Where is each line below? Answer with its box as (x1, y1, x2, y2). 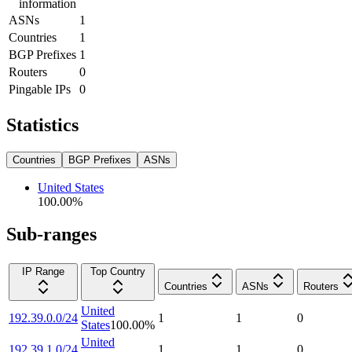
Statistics (6, 114, 79, 135)
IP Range (22, 266, 64, 278)
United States (38, 180, 104, 194)
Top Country (90, 266, 145, 278)
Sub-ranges (6, 224, 97, 245)
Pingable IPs (9, 82, 71, 96)
